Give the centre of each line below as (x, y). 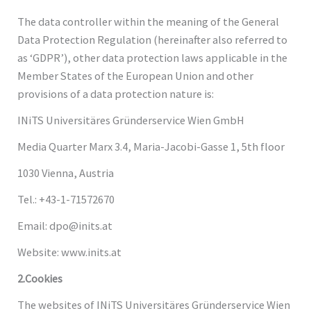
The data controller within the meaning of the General (149, 21)
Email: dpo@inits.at (65, 225)
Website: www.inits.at (70, 252)
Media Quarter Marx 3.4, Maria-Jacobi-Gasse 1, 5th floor (151, 146)
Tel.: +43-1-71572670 (66, 199)
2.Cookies (40, 278)
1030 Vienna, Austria (66, 173)
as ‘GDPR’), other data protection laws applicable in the (153, 57)
